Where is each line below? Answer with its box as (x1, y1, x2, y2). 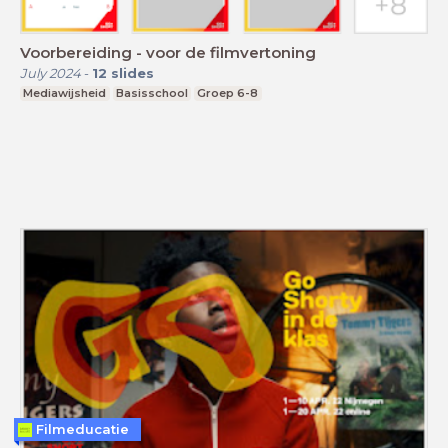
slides (111, 64, 154, 81)
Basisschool (115, 85, 188, 100)
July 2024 (20, 64, 81, 81)
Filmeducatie (36, 421, 129, 438)
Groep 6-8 (197, 85, 259, 100)
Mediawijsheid (23, 85, 107, 100)
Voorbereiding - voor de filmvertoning (20, 42, 316, 62)
